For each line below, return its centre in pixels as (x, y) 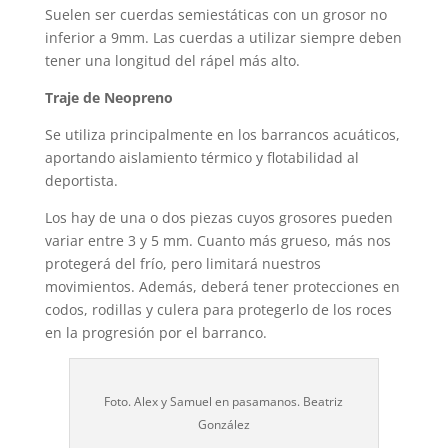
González (223, 424)
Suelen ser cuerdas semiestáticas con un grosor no (215, 14)
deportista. (81, 180)
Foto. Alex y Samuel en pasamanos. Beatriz (224, 401)
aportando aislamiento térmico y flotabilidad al (201, 157)
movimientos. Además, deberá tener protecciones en (222, 286)
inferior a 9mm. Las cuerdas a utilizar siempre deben (223, 37)
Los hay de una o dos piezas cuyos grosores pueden (218, 217)
